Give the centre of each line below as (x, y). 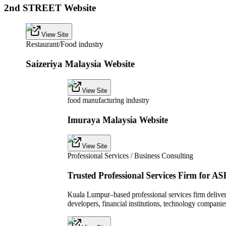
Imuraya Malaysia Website (118, 120)
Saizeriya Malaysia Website (80, 64)
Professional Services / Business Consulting (130, 155)
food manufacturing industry (108, 100)
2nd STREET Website (50, 8)
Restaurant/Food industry (65, 44)
